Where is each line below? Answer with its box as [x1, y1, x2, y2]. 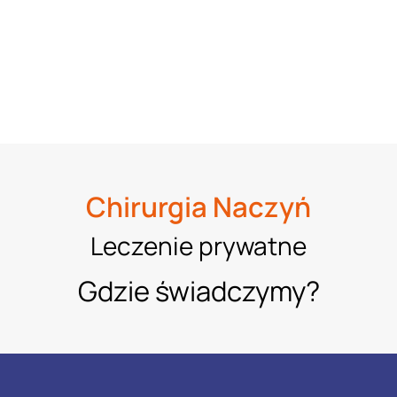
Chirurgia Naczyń [86, 187, 311, 225]
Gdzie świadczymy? [77, 271, 320, 309]
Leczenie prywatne [90, 228, 307, 262]
